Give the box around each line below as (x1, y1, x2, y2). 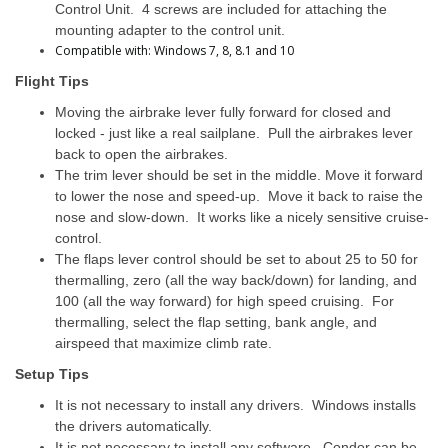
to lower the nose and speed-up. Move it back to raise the (55, 188, 423, 204)
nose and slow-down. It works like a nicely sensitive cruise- (55, 209, 429, 225)
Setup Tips (15, 366, 89, 382)
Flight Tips (15, 73, 89, 89)
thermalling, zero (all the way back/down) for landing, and (55, 272, 417, 288)
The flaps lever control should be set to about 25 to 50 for (55, 251, 418, 267)
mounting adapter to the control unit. (55, 22, 285, 38)
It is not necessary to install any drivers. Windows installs (55, 397, 416, 413)
